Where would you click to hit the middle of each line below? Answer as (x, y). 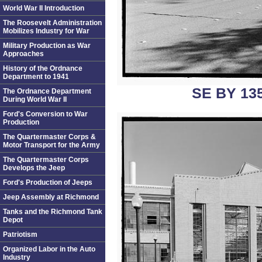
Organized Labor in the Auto (49, 249)
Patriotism (20, 235)
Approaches (23, 54)
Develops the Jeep (34, 168)
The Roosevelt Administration (52, 23)
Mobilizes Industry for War (46, 31)
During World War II (35, 99)
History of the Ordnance (43, 68)
